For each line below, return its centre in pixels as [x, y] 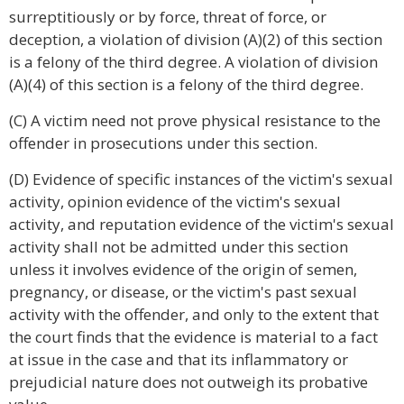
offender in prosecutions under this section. [163, 143]
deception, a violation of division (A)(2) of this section [196, 39]
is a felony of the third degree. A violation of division [193, 62]
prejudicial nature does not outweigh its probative [188, 382]
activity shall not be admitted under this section [179, 247]
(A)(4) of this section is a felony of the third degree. [186, 84]
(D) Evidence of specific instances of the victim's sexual [201, 179]
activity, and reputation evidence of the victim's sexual [202, 224]
